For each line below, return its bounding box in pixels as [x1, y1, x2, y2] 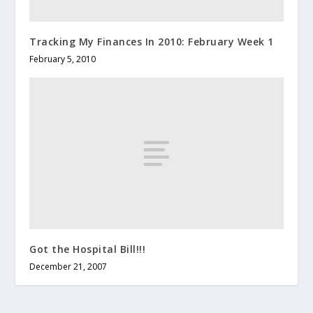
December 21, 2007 [29, 261, 108, 273]
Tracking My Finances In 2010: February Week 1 [29, 34, 274, 48]
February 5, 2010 [29, 52, 96, 65]
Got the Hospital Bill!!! [29, 242, 146, 256]
